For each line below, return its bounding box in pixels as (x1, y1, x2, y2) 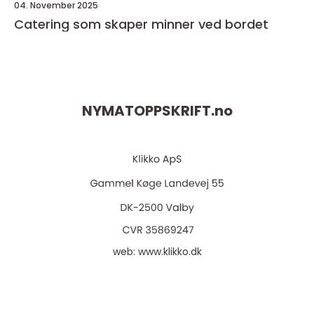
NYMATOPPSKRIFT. (81, 101, 214, 121)
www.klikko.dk (137, 245, 202, 259)
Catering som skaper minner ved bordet (14, 15, 268, 33)
